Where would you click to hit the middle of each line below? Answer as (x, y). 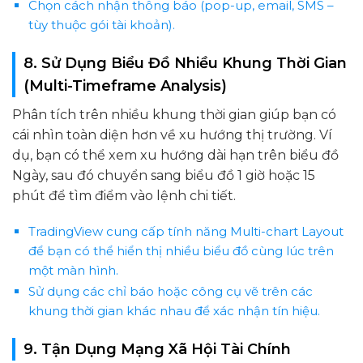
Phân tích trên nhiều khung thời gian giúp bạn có (174, 114)
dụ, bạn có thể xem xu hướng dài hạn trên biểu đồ (175, 155)
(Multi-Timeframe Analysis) (125, 85)
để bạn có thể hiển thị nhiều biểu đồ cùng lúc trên (181, 251)
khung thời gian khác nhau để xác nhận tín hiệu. (174, 311)
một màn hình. (73, 271)
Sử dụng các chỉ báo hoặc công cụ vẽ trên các (170, 292)
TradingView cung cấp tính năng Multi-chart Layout (186, 232)
